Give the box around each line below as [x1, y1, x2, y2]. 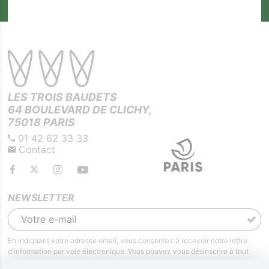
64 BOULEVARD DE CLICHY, [8, 103, 153, 116]
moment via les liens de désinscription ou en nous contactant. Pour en [8, 257, 241, 267]
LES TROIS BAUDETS [8, 91, 118, 104]
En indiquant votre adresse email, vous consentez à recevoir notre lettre [8, 235, 248, 245]
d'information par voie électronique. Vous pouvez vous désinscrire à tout [8, 246, 249, 256]
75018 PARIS [8, 116, 76, 129]
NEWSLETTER [8, 191, 75, 204]
